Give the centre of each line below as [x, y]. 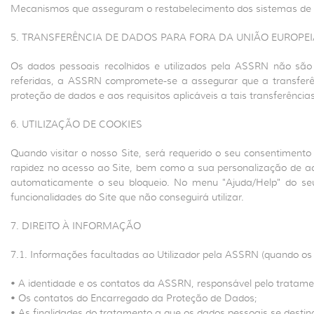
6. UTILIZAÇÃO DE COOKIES [76, 124]
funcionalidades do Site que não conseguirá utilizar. [127, 197]
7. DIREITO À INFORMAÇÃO [76, 226]
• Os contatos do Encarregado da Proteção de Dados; [134, 298]
